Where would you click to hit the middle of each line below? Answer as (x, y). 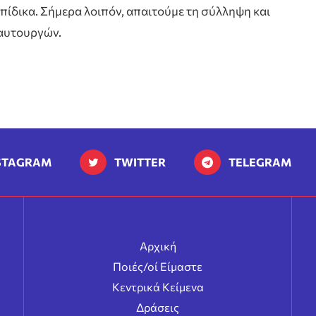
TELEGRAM (260, 162)
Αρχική (158, 245)
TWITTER (140, 162)
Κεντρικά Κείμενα (158, 286)
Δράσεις (158, 307)
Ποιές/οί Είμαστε (158, 266)
